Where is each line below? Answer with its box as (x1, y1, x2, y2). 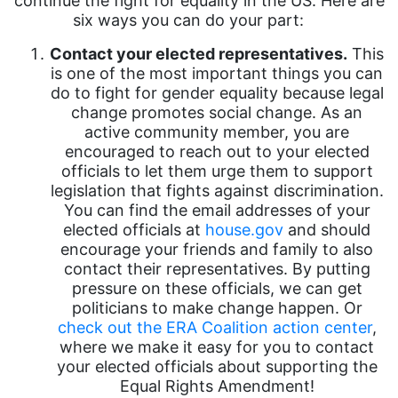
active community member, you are (84, 123, 349, 141)
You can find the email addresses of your (63, 201, 370, 219)
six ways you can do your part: (72, 11, 326, 29)
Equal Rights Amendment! (119, 377, 314, 395)
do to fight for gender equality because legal (50, 84, 384, 102)
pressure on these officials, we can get (71, 279, 362, 298)
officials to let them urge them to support (60, 162, 373, 180)
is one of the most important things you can (51, 64, 383, 83)
